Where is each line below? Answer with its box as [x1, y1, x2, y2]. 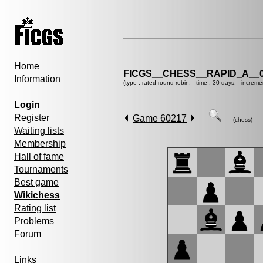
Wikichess [14, 190, 60, 200]
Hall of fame [14, 151, 64, 161]
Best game [14, 177, 59, 187]
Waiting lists [14, 126, 64, 136]
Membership [14, 139, 66, 149]
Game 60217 [133, 113, 187, 123]
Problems [14, 216, 54, 226]
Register [14, 113, 49, 123]
